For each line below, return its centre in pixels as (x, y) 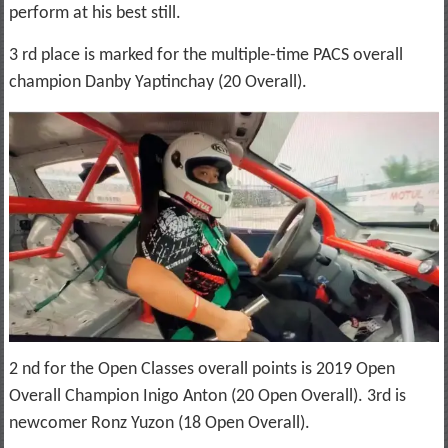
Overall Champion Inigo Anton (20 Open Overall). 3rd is (207, 397)
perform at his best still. (94, 14)
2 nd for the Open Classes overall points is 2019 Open (201, 370)
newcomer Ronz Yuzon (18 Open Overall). (159, 424)
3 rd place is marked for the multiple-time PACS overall (205, 56)
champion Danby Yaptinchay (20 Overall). (157, 83)
